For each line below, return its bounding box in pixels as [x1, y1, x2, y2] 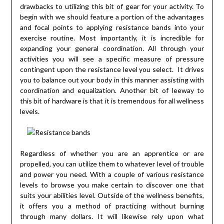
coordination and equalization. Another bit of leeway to [19, 86, 204, 95]
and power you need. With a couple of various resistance [19, 170, 204, 179]
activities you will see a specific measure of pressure [19, 54, 204, 63]
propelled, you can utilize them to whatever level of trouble [19, 159, 204, 168]
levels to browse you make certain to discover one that [19, 180, 204, 189]
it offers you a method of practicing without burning [19, 201, 204, 210]
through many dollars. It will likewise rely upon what [19, 212, 204, 221]
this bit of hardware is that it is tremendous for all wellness [19, 96, 204, 105]
